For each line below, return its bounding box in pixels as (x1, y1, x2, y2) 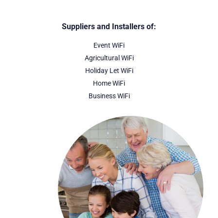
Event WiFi (93, 41, 125, 49)
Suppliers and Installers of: (62, 21, 156, 31)
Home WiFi (93, 79, 125, 87)
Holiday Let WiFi (85, 66, 133, 74)
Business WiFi (88, 91, 130, 100)
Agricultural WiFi (84, 54, 134, 62)
